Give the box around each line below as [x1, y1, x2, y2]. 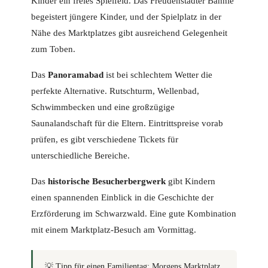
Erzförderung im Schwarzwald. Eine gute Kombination [31, 209, 236, 219]
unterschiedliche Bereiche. [31, 151, 130, 161]
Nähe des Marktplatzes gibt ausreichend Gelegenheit [31, 28, 227, 38]
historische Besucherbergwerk [48, 176, 166, 187]
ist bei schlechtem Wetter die [103, 70, 212, 80]
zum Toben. [31, 44, 75, 54]
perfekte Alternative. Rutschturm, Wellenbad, [31, 86, 199, 96]
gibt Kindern [166, 176, 215, 187]
